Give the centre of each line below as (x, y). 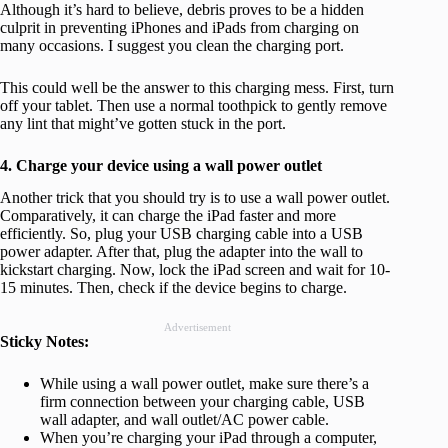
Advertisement (197, 327)
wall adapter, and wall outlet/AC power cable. (184, 420)
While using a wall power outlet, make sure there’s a (204, 384)
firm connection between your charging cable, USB (202, 402)
